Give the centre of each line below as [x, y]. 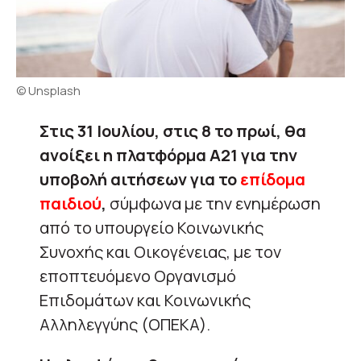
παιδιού [71, 203]
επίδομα [273, 179]
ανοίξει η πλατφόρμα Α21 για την [168, 155]
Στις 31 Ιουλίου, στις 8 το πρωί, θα [173, 131]
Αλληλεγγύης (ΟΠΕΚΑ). [125, 324]
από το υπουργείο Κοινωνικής [151, 227]
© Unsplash [48, 90]
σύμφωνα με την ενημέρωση [214, 203]
